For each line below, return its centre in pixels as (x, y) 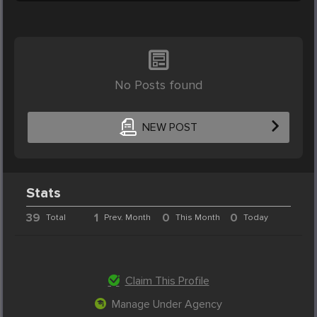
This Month (197, 217)
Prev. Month (128, 217)
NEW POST (169, 128)
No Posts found (158, 85)
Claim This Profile (167, 281)
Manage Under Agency (167, 304)
